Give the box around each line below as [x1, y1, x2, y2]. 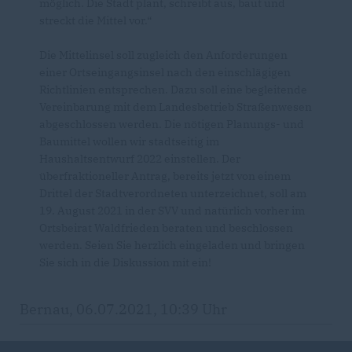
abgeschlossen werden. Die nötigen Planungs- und [39, 117, 304, 131]
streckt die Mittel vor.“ [39, 13, 154, 27]
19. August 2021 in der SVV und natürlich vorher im [39, 203, 305, 218]
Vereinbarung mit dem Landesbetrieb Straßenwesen [39, 100, 312, 114]
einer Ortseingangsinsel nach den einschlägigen [39, 65, 291, 79]
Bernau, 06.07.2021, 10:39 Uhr [20, 300, 227, 318]
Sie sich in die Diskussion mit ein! [39, 255, 211, 269]
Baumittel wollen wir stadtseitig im [39, 134, 219, 148]
